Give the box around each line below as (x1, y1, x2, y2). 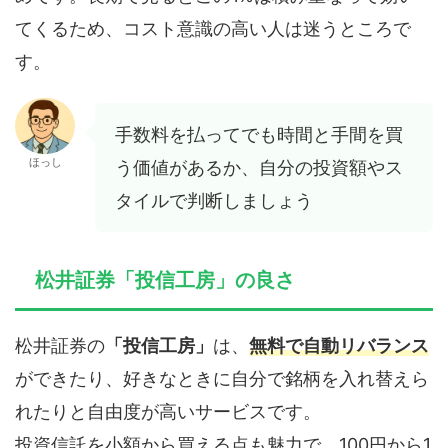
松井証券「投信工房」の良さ (35, 268, 295, 292)
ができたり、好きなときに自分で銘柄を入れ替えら (15, 368, 429, 389)
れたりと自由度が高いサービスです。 (15, 401, 321, 422)
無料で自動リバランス (249, 335, 429, 356)
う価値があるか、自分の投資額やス (115, 157, 403, 178)
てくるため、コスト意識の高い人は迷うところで (15, 18, 411, 39)
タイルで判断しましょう (115, 190, 313, 211)
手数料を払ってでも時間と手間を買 (115, 124, 403, 145)
